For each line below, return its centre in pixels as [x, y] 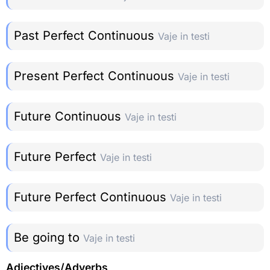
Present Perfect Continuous [96, 76]
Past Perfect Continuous [86, 36]
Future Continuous [69, 117]
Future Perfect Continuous [92, 197]
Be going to [49, 238]
